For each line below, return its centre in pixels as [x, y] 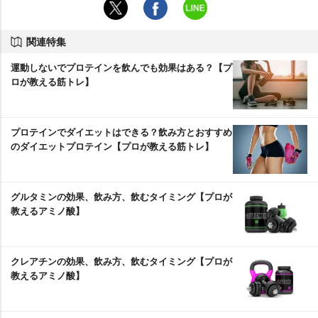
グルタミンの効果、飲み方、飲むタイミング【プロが [121, 196]
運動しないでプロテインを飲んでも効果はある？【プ [121, 67]
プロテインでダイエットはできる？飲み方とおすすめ [121, 131]
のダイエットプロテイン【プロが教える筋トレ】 [112, 146]
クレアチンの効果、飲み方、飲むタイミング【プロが [121, 261]
